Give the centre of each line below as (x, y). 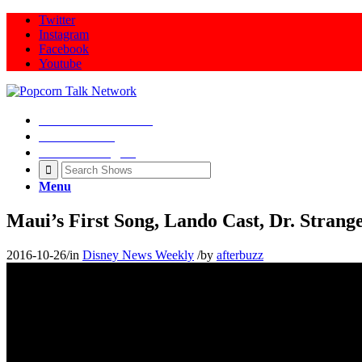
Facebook (64, 49)
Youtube (60, 63)
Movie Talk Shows (96, 120)
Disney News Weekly (138, 255)
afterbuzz (240, 255)
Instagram (64, 34)
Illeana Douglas (87, 152)
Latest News (77, 136)
